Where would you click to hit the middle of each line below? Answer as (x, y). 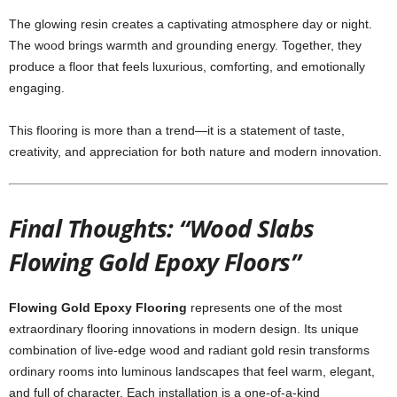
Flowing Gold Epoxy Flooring (98, 307)
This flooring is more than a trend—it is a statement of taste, (177, 130)
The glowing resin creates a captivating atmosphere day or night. (191, 24)
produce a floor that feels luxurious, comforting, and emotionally (187, 66)
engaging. (37, 88)
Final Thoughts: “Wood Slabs (162, 228)
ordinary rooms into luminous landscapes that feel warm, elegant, (192, 371)
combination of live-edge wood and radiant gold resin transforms (189, 350)
